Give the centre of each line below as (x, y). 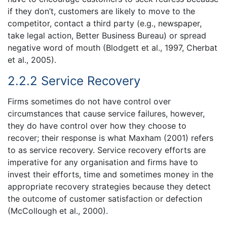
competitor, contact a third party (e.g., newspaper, (105, 23)
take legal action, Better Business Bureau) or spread (107, 35)
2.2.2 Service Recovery (74, 81)
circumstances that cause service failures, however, (106, 114)
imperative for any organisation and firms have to (103, 162)
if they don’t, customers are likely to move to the (101, 11)
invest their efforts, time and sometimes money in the (110, 175)
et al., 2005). (32, 60)
